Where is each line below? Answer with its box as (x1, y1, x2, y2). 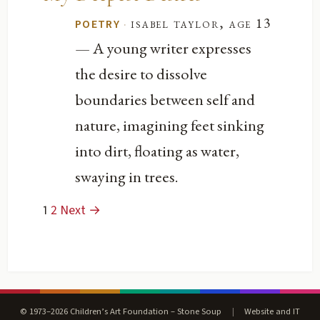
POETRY (75, 16, 120, 33)
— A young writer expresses (75, 37, 252, 59)
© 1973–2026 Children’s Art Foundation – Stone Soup (20, 304, 224, 318)
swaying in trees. (75, 166, 179, 188)
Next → (60, 201, 101, 219)
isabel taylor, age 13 (130, 14, 272, 33)
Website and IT (241, 304, 300, 318)
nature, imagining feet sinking (75, 114, 265, 136)
